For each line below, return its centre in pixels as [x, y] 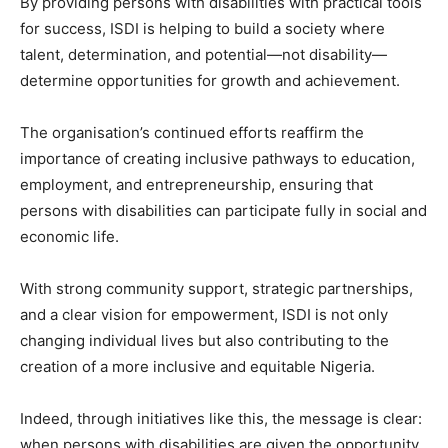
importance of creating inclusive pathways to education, [217, 158]
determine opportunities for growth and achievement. [210, 80]
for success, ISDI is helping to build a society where [202, 28]
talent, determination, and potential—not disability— [203, 54]
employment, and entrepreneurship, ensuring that [196, 184]
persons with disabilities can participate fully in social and [223, 210]
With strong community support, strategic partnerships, [216, 288]
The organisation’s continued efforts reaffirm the [192, 132]
